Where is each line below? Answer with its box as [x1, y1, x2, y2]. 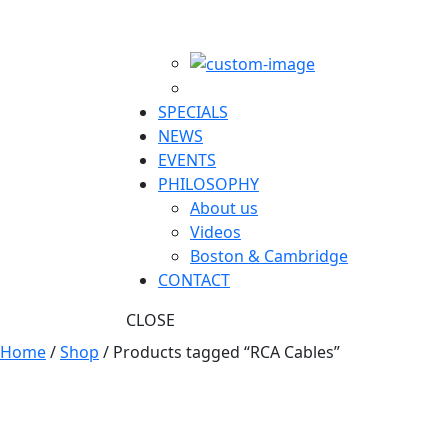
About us [190, 197, 258, 220]
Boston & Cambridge [190, 245, 348, 268]
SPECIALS [158, 101, 228, 124]
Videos [190, 221, 241, 244]
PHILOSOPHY [158, 173, 259, 196]
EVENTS [158, 149, 216, 172]
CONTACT [158, 269, 230, 292]
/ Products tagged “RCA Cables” [99, 341, 340, 364]
